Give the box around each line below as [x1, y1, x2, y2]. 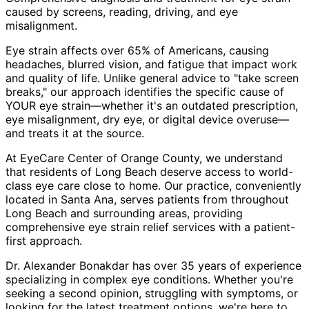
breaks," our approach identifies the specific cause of [6, 84, 284, 99]
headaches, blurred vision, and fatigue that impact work [6, 57, 297, 71]
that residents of [6, 164, 95, 179]
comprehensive [6, 219, 88, 234]
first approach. [6, 233, 82, 248]
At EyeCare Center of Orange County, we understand [6, 150, 283, 165]
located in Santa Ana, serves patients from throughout [6, 192, 289, 206]
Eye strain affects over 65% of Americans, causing [6, 43, 269, 57]
